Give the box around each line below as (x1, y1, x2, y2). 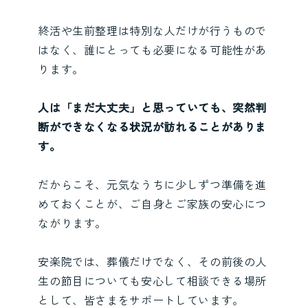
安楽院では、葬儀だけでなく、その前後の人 (38, 253, 267, 270)
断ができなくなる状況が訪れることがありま (38, 118, 267, 135)
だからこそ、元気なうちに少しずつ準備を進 (38, 176, 267, 193)
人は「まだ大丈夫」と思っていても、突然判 (38, 99, 267, 116)
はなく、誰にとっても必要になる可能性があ (38, 41, 267, 58)
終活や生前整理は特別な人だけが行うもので (38, 22, 267, 39)
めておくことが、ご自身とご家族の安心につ (38, 195, 267, 212)
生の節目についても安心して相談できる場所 (38, 272, 267, 289)
